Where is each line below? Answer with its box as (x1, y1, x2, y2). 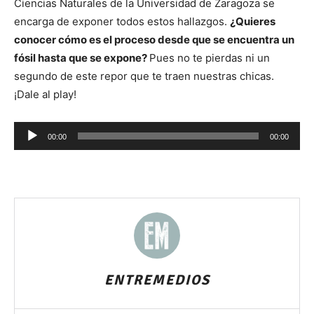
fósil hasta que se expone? (14, 51, 149, 65)
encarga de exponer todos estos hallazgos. (14, 15, 230, 29)
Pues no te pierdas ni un (149, 51, 270, 65)
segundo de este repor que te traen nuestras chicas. (14, 69, 274, 83)
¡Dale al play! (14, 88, 76, 102)
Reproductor (14, 123, 76, 137)
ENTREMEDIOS (104, 271, 210, 289)
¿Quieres (230, 15, 275, 29)
